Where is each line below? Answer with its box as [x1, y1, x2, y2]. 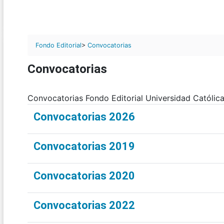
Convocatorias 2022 [33, 199, 135, 212]
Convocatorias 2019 [33, 140, 135, 153]
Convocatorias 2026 [33, 110, 135, 123]
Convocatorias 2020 [33, 169, 135, 182]
